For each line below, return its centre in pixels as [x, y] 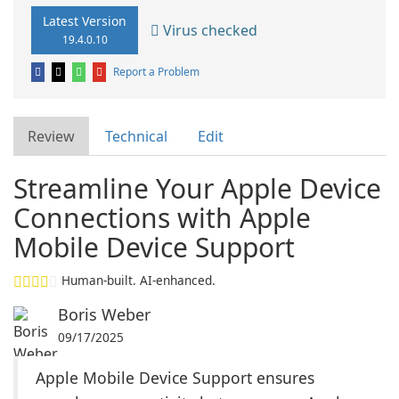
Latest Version [85, 21]
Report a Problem [156, 72]
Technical [136, 136]
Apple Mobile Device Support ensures [175, 378]
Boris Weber [104, 314]
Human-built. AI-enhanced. [138, 280]
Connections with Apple [162, 218]
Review [51, 136]
